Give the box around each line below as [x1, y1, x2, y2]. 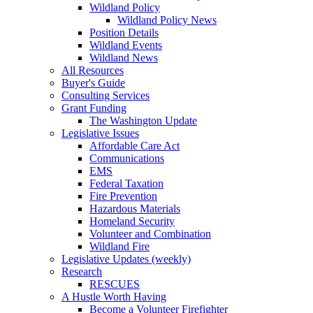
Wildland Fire [89, 240, 150, 252]
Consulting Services [61, 89, 150, 101]
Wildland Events [89, 38, 162, 51]
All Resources [61, 64, 124, 76]
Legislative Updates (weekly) [61, 252, 191, 265]
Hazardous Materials [89, 202, 180, 214]
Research [61, 265, 102, 277]
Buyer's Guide [61, 76, 125, 89]
